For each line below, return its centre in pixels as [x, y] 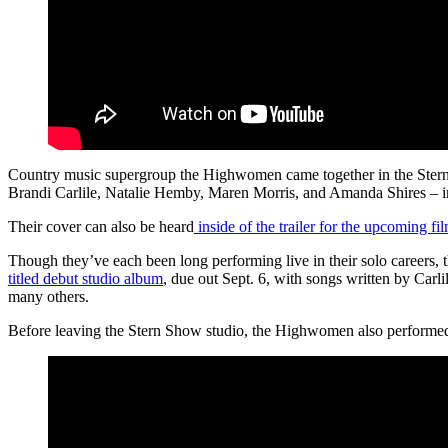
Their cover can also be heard [101, 227]
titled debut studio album [85, 279]
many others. [48, 297]
